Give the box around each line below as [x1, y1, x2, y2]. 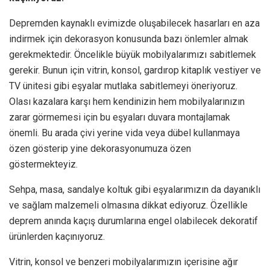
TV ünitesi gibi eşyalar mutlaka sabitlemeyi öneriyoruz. [9, 80, 237, 92]
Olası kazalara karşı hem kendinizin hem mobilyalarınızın [9, 95, 245, 107]
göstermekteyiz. [9, 158, 78, 170]
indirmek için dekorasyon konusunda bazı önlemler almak [9, 33, 248, 45]
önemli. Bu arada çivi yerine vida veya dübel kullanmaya [9, 127, 240, 139]
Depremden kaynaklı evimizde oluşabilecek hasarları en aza [9, 17, 260, 29]
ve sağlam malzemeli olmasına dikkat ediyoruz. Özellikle [9, 199, 248, 211]
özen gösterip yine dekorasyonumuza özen [9, 142, 191, 154]
